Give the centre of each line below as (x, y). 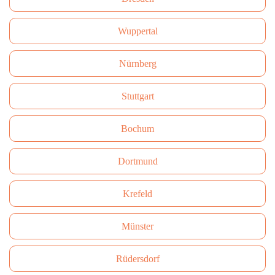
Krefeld (137, 194)
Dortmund (137, 161)
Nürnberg (137, 64)
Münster (137, 226)
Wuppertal (137, 31)
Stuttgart (137, 96)
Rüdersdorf (137, 259)
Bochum (137, 129)
